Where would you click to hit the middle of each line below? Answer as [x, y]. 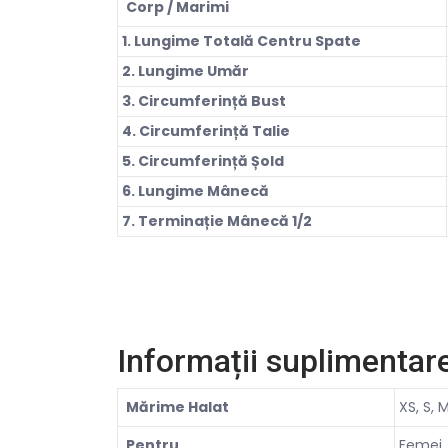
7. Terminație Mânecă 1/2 [217, 220]
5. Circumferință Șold [203, 160]
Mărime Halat [177, 406]
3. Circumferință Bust [204, 100]
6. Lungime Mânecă [195, 190]
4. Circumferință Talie [206, 130]
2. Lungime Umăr [185, 70]
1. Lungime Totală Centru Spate [241, 40]
